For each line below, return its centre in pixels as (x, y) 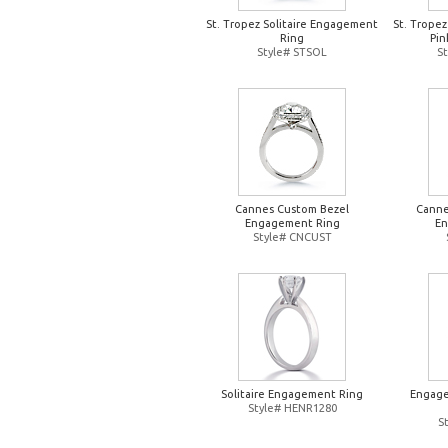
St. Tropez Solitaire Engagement (292, 24)
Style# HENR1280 (292, 408)
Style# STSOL (292, 52)
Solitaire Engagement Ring (292, 394)
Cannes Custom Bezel (292, 209)
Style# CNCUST (292, 237)
